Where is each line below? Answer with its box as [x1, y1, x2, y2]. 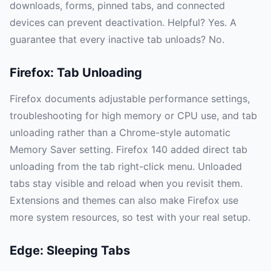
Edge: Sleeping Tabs [10, 243, 130, 258]
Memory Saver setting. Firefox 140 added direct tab [10, 143, 247, 156]
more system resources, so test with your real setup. [10, 211, 250, 224]
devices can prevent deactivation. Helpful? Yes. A [10, 16, 237, 29]
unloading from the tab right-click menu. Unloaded [10, 160, 242, 173]
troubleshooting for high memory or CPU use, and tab [10, 109, 257, 122]
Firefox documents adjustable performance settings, [10, 93, 250, 105]
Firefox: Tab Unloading [10, 65, 142, 80]
